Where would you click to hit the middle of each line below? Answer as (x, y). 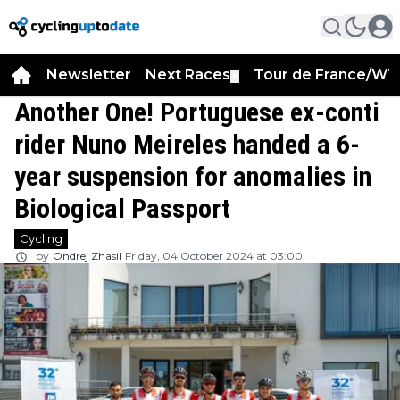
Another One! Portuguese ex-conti (197, 112)
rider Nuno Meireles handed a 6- (187, 144)
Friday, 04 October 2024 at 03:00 (214, 256)
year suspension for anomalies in (193, 176)
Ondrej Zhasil (87, 256)
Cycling (41, 238)
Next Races (188, 75)
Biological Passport (122, 208)
